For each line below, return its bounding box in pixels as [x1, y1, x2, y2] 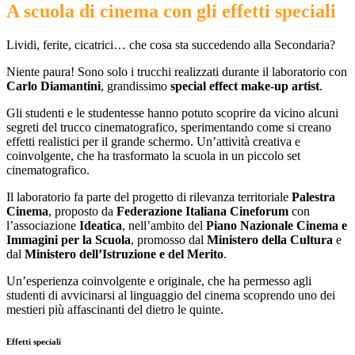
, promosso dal [131, 233, 207, 247]
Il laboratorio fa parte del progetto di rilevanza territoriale [6, 190, 292, 204]
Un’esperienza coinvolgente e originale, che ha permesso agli [6, 274, 311, 288]
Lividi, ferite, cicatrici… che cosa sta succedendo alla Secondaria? [6, 38, 335, 52]
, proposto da [48, 204, 116, 219]
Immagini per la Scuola [6, 233, 131, 247]
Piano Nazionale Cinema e [206, 219, 347, 233]
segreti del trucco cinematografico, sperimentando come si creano [6, 120, 331, 135]
